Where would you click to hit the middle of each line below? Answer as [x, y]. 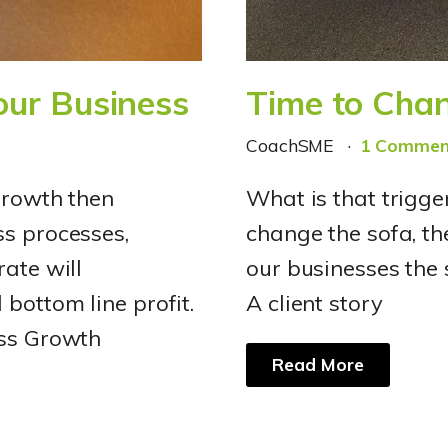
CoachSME [293, 145]
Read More [318, 364]
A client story [314, 303]
